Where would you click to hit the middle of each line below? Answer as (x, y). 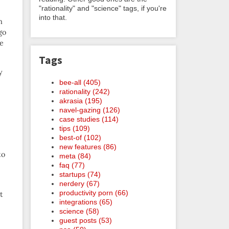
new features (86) (88, 146)
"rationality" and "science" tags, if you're (103, 8)
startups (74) (80, 174)
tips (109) (75, 128)
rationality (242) (85, 91)
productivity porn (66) (94, 192)
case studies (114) (89, 119)
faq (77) (72, 165)
